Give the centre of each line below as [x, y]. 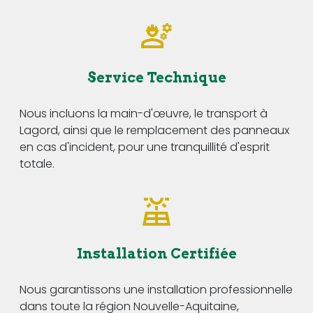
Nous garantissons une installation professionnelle [156, 289]
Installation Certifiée [156, 253]
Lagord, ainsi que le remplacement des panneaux [154, 130]
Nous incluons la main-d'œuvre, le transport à [144, 113]
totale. [37, 163]
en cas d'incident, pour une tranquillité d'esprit [145, 147]
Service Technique [156, 77]
